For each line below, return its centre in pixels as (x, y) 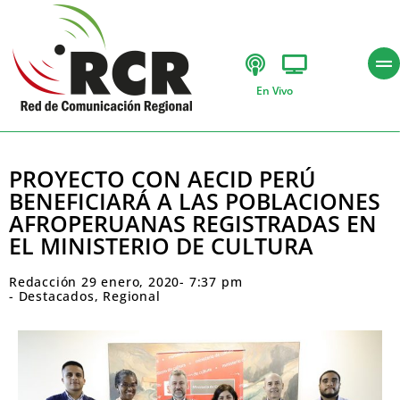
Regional (132, 296)
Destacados (56, 296)
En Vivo (274, 90)
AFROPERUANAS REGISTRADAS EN (193, 223)
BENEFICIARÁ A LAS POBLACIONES (195, 201)
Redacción (43, 282)
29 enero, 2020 (131, 282)
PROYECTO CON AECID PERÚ (162, 179)
